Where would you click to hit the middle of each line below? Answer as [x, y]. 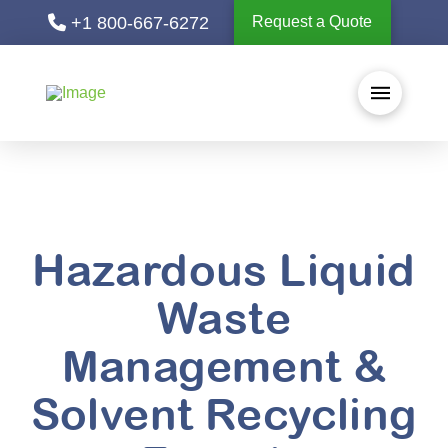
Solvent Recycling [224, 413]
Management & [224, 365]
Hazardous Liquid [224, 269]
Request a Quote [312, 22]
